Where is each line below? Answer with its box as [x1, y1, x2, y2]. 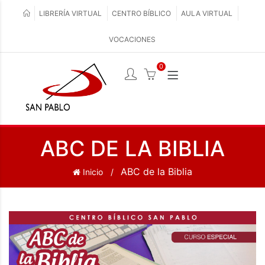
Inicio [80, 166, 103, 177]
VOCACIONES [108, 35, 156, 44]
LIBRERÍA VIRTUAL [39, 9, 102, 18]
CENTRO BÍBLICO [112, 9, 171, 18]
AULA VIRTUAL [181, 9, 232, 18]
